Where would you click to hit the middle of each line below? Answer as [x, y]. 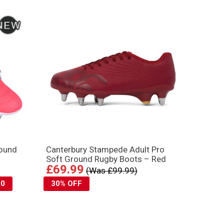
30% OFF [66, 184]
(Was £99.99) [111, 171]
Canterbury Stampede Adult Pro [105, 150]
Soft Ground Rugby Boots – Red [106, 159]
